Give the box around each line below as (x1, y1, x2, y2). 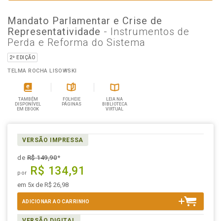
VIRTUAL (106, 107, 124, 111)
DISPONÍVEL (15, 102, 41, 107)
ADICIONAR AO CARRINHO (22, 199, 90, 204)
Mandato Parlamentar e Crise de (7, 15, 162, 27)
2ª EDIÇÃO (9, 55, 36, 60)
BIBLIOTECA (102, 102, 127, 107)
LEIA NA (106, 97, 123, 102)
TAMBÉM (18, 97, 38, 102)
